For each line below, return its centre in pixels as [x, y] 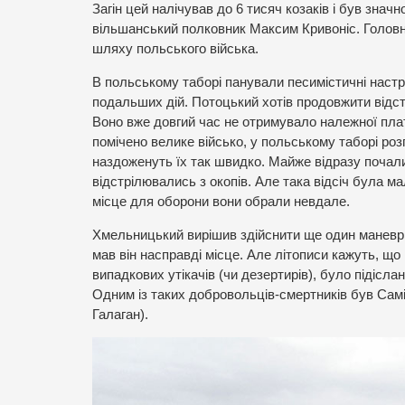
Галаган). [120, 314]
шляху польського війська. [175, 49]
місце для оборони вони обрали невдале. [221, 202]
